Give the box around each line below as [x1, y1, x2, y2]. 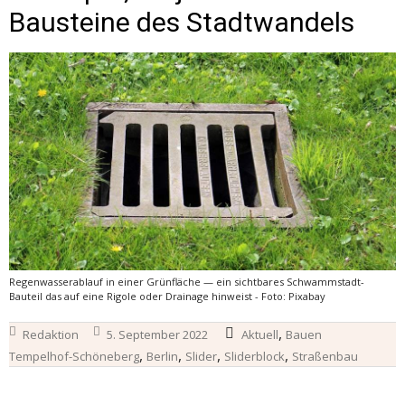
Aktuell [241, 326, 278, 344]
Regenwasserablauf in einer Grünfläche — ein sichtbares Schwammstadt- [9, 275, 364, 289]
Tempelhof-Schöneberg [9, 348, 139, 365]
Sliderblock [224, 348, 285, 365]
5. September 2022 [107, 326, 208, 344]
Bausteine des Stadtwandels [9, 6, 354, 39]
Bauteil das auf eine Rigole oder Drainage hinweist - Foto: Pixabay [9, 289, 325, 304]
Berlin [146, 348, 178, 365]
